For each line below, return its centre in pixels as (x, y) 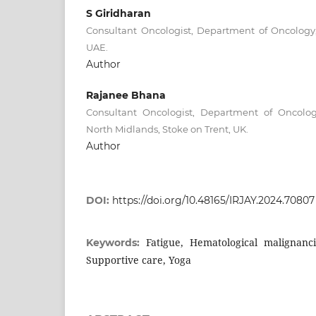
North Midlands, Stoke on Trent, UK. (167, 129)
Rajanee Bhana (126, 95)
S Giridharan (119, 13)
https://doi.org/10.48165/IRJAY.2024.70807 (213, 200)
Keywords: (116, 242)
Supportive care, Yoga (139, 260)
